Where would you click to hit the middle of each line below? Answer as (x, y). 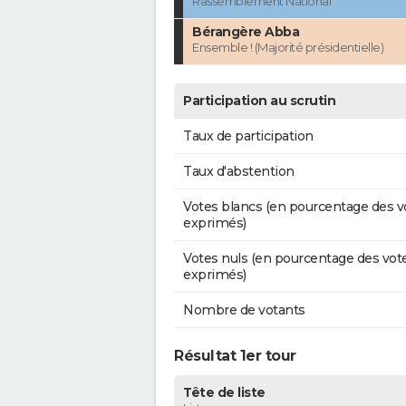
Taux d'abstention (239, 172)
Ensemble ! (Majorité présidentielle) (288, 48)
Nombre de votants (244, 310)
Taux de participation (248, 136)
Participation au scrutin (259, 101)
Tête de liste (224, 393)
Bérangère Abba (246, 32)
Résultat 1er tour (235, 356)
